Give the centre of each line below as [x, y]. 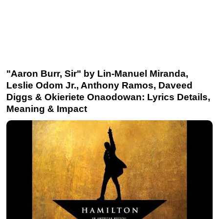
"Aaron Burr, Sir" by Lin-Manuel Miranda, [97, 74]
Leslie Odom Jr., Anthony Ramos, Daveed [99, 85]
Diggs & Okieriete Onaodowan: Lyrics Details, [108, 97]
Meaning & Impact [47, 109]
